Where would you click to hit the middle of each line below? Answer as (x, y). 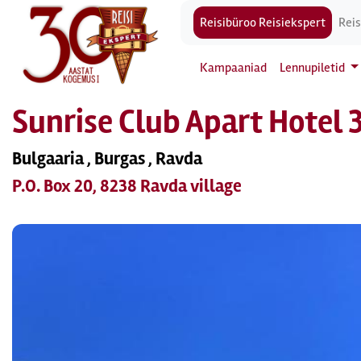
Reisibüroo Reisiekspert (263, 23)
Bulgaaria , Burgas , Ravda (107, 159)
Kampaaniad (233, 68)
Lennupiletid (313, 68)
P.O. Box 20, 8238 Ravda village (127, 186)
